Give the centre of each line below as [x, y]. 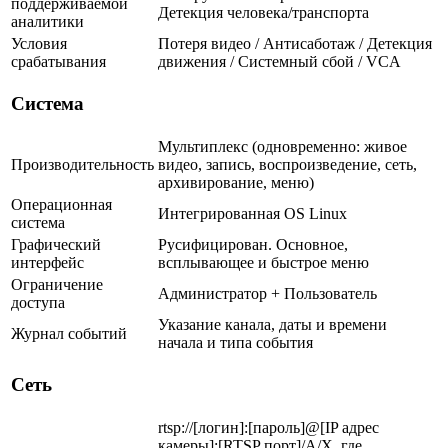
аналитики [47, 21]
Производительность [82, 164]
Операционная [61, 204]
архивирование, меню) [236, 182]
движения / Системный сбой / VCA [279, 61]
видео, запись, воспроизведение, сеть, [287, 164]
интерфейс [47, 262]
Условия [39, 43]
